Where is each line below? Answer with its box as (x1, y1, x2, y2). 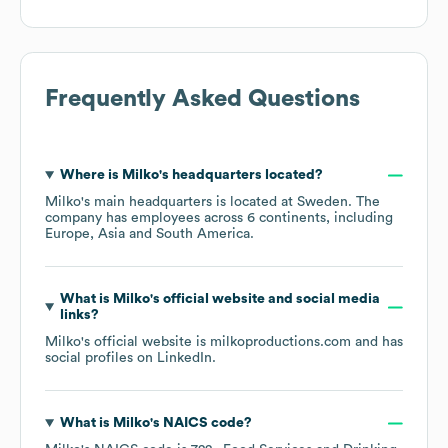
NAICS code (159, 416, 244, 431)
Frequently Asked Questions (45, 87, 360, 112)
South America (156, 227, 250, 242)
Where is (59, 168, 122, 183)
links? (59, 308, 99, 323)
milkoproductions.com (210, 335, 351, 350)
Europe (45, 227, 90, 242)
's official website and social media (149, 292, 380, 307)
